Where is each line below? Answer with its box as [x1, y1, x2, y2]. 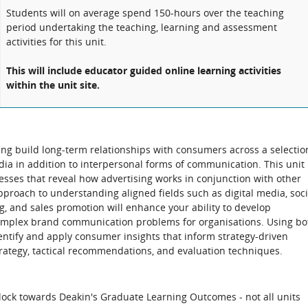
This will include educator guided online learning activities [6, 64, 281, 77]
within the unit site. [6, 78, 100, 91]
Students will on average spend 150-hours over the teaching [6, 6, 284, 19]
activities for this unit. [6, 35, 107, 48]
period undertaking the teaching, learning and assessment [6, 21, 277, 34]
